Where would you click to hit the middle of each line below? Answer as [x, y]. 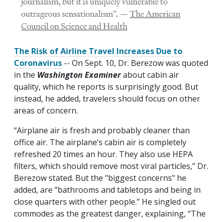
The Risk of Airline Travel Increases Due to [98, 51]
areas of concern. [47, 111]
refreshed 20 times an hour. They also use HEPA [103, 154]
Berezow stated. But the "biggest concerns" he [100, 178]
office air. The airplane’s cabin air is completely [100, 142]
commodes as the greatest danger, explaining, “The [110, 214]
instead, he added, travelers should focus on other [107, 99]
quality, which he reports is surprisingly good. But [106, 87]
